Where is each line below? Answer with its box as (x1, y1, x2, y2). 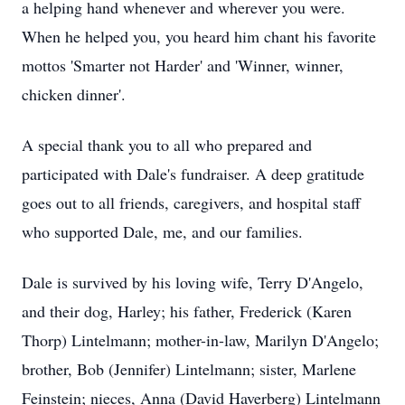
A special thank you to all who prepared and (22, 134, 312, 155)
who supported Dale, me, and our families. (22, 221, 303, 242)
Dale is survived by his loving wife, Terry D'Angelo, (22, 271, 363, 293)
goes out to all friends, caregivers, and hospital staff (22, 192, 361, 213)
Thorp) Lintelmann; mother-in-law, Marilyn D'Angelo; (22, 329, 379, 351)
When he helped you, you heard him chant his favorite (22, 25, 376, 47)
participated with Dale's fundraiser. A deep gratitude (22, 163, 364, 184)
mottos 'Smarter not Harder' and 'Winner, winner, (22, 54, 344, 76)
